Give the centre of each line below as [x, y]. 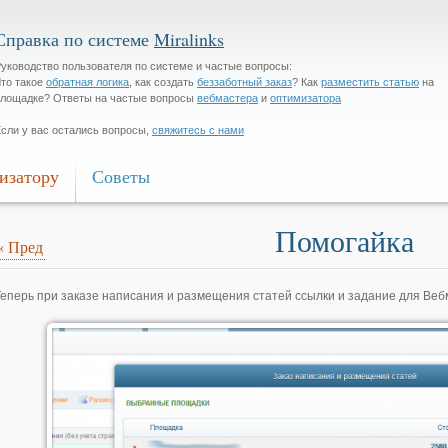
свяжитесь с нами [198, 130]
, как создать [163, 82]
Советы [121, 176]
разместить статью [370, 82]
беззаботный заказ [244, 82]
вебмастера [227, 98]
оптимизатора [305, 98]
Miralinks [189, 39]
